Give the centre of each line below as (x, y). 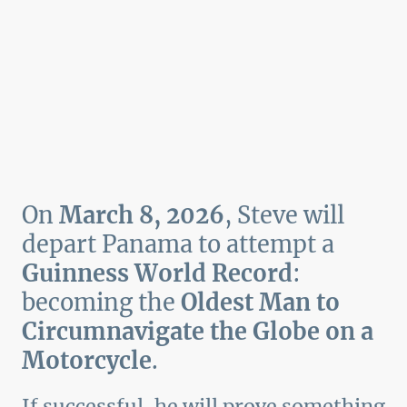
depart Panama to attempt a (178, 244)
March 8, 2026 (142, 215)
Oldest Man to (260, 302)
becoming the (101, 302)
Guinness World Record (157, 273)
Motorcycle (87, 360)
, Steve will (284, 215)
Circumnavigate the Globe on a (198, 331)
